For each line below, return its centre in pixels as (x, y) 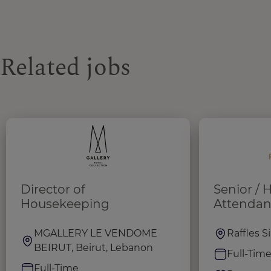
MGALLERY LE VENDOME (96, 233)
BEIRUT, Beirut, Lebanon (93, 247)
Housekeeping (65, 204)
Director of (53, 189)
